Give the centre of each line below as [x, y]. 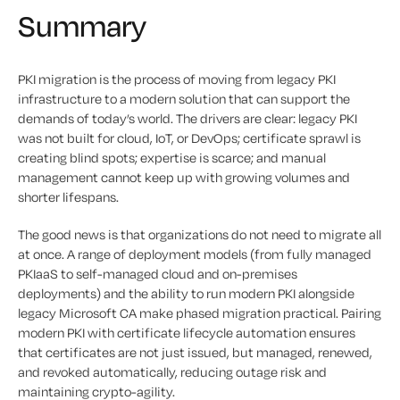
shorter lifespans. [68, 197]
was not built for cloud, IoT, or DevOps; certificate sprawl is [189, 138]
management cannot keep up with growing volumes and [184, 178]
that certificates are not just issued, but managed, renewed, [195, 353]
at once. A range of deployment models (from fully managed [195, 254]
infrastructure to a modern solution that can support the [184, 99]
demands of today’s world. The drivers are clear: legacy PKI [187, 119]
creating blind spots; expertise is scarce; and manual [172, 158]
